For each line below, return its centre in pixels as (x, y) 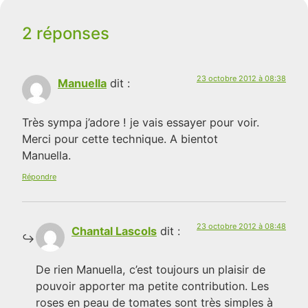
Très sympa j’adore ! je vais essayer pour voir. (141, 122)
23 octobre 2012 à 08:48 (241, 226)
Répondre (39, 176)
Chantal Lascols (114, 231)
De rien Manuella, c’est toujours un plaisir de (151, 270)
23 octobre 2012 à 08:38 (241, 79)
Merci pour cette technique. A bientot (120, 139)
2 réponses (66, 34)
